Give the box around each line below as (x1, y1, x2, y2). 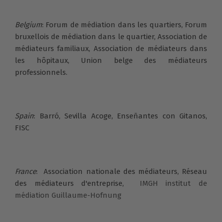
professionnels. (15, 67, 67, 77)
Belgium (15, 20, 42, 29)
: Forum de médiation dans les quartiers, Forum (42, 20, 207, 29)
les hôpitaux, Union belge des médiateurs (15, 55, 207, 65)
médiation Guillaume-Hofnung (15, 190, 121, 200)
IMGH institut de (132, 178, 207, 188)
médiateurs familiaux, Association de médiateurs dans (15, 44, 207, 53)
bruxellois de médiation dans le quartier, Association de (15, 32, 207, 41)
